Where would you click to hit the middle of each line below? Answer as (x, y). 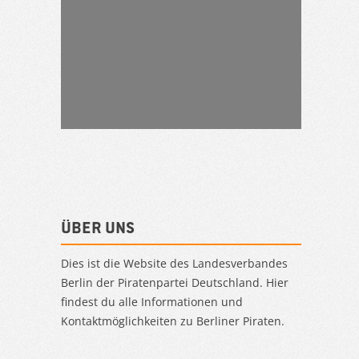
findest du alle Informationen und (152, 301)
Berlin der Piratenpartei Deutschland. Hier (175, 282)
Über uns (98, 227)
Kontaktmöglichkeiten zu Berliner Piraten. (173, 321)
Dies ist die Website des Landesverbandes (174, 263)
